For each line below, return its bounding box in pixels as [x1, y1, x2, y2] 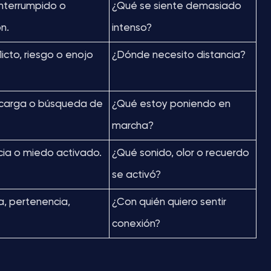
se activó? [112, 170, 161, 180]
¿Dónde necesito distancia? [112, 50, 246, 60]
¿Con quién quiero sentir [112, 197, 226, 207]
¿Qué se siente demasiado [112, 1, 241, 11]
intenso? [112, 23, 152, 33]
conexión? [112, 219, 160, 229]
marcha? [112, 121, 154, 131]
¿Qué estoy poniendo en [112, 99, 230, 109]
